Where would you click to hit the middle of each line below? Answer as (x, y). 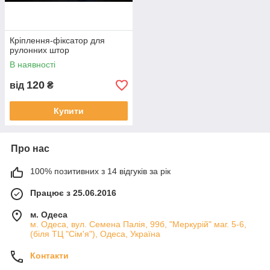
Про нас (30, 149)
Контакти (49, 256)
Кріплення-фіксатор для (57, 40)
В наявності (33, 64)
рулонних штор (39, 50)
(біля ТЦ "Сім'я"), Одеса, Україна (95, 234)
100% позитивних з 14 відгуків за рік (100, 171)
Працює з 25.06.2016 (73, 193)
